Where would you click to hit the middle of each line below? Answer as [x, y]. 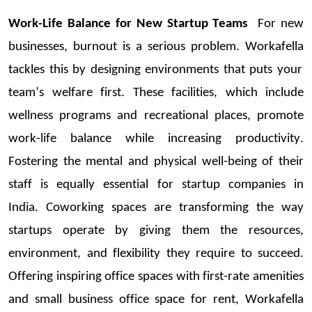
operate [83, 231]
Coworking [75, 208]
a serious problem [186, 47]
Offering [32, 276]
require [215, 253]
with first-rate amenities [239, 276]
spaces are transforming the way [204, 208]
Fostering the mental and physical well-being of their [156, 162]
